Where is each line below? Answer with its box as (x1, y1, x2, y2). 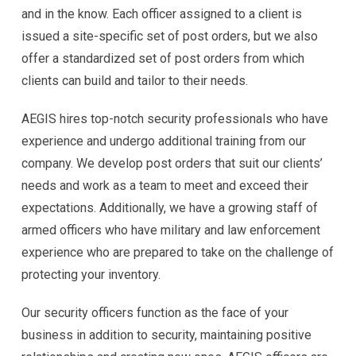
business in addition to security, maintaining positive (21, 327, 311, 342)
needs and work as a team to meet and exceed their (21, 177, 308, 193)
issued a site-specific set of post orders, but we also (21, 28, 318, 44)
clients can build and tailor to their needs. (21, 72, 248, 88)
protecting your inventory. (21, 266, 161, 282)
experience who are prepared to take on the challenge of (21, 244, 334, 260)
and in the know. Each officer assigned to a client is (21, 6, 302, 21)
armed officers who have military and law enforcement (21, 222, 320, 238)
